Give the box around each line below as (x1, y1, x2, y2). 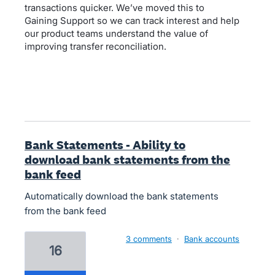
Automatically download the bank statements (25, 190, 219, 202)
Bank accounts (184, 234, 239, 244)
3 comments (126, 234, 172, 244)
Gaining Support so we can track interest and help (25, 15, 239, 26)
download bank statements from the (25, 152, 230, 168)
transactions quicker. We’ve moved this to (25, 2, 204, 14)
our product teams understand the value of (25, 28, 208, 39)
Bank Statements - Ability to (25, 137, 185, 153)
